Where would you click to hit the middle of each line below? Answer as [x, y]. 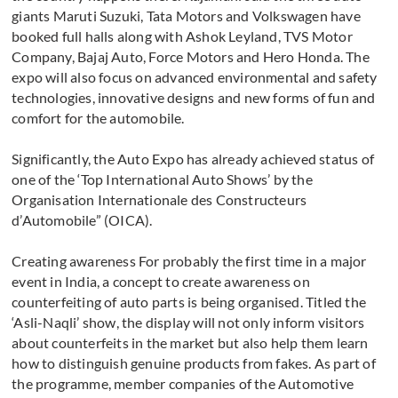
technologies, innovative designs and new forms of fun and [194, 98]
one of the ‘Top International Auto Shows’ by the [162, 179]
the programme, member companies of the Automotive [183, 384]
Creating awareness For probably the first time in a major [189, 261]
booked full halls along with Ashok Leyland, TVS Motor [182, 36]
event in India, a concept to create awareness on [161, 282]
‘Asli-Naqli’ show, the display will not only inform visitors [188, 322]
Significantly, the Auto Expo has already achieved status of [193, 159]
